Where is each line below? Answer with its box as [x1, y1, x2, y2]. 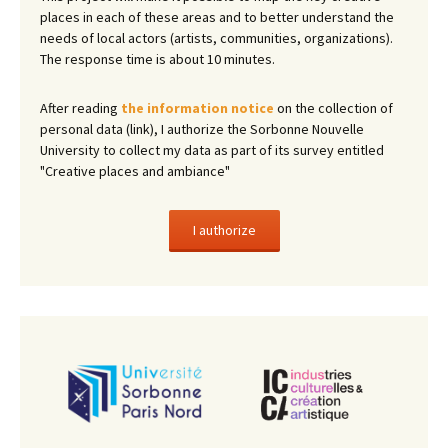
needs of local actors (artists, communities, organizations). [40, 29, 393, 47]
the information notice [121, 99, 274, 117]
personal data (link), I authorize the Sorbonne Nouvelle [40, 120, 364, 138]
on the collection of [274, 99, 393, 117]
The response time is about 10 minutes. [40, 50, 275, 68]
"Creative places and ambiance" [40, 162, 230, 180]
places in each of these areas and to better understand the [40, 8, 394, 26]
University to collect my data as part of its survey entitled [40, 141, 384, 159]
